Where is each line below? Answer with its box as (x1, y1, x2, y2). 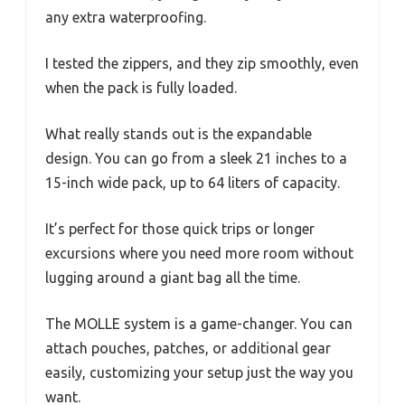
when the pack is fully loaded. (45, 80, 237, 97)
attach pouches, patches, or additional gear (45, 340, 331, 357)
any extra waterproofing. (45, 9, 206, 26)
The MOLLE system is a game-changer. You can (45, 316, 353, 333)
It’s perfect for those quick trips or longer (45, 221, 315, 238)
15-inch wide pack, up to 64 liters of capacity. (45, 174, 340, 192)
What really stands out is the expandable (45, 126, 312, 143)
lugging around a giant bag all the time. (45, 269, 300, 287)
